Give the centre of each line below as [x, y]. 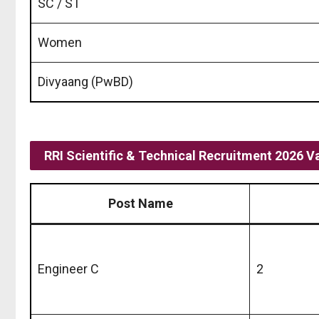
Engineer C [68, 268]
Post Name [140, 203]
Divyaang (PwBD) [85, 81]
